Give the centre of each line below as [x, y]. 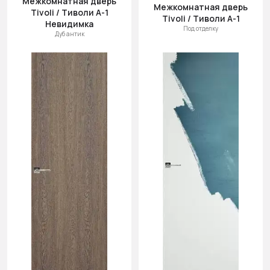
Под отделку [201, 28]
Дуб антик [69, 34]
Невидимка [69, 24]
